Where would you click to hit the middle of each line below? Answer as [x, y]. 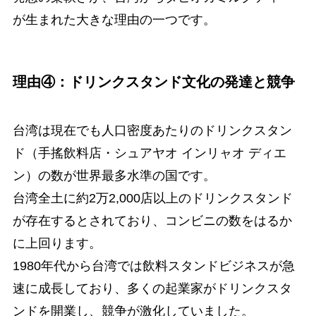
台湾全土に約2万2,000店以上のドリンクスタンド [152, 199]
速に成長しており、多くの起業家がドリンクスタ [152, 289]
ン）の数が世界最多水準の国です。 [114, 176]
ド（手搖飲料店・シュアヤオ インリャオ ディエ [149, 153]
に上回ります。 [57, 244]
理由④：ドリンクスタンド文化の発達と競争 [153, 81]
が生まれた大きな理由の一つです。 [114, 19]
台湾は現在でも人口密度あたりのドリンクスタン [152, 131]
